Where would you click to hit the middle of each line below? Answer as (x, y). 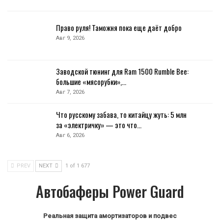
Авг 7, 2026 (70, 92)
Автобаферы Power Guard (110, 191)
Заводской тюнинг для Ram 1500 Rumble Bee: (122, 71)
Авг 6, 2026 (70, 136)
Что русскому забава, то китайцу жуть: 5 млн (121, 115)
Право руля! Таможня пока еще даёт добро (119, 27)
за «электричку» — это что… (99, 125)
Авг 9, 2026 (70, 38)
